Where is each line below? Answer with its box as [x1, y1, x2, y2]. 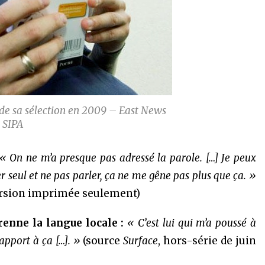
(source [80, 234, 124, 247]
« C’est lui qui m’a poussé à [127, 216, 256, 230]
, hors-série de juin [158, 234, 256, 247]
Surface [123, 234, 159, 247]
